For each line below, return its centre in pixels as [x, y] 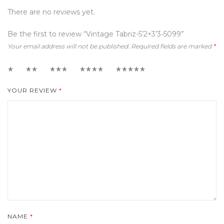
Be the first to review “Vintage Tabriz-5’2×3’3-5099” [96, 34]
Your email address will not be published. [68, 46]
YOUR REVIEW [33, 90]
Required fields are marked [172, 46]
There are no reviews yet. [51, 12]
